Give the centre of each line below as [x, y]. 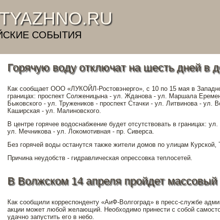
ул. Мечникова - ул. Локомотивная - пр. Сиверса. [81, 131]
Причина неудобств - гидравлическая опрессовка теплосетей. [100, 158]
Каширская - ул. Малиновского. [54, 111]
